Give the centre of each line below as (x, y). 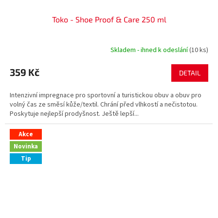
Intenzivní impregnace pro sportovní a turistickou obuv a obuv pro (106, 96)
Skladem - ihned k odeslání (150, 50)
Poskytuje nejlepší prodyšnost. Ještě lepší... (74, 114)
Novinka (26, 147)
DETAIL (190, 73)
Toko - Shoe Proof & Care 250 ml (109, 19)
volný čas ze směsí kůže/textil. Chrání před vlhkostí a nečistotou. (104, 105)
